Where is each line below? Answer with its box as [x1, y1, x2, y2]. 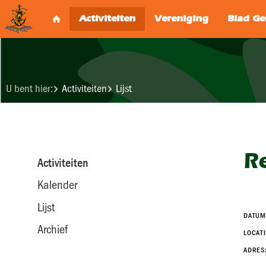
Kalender [37, 178, 77, 192]
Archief [37, 222, 68, 237]
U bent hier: [6, 83, 53, 95]
